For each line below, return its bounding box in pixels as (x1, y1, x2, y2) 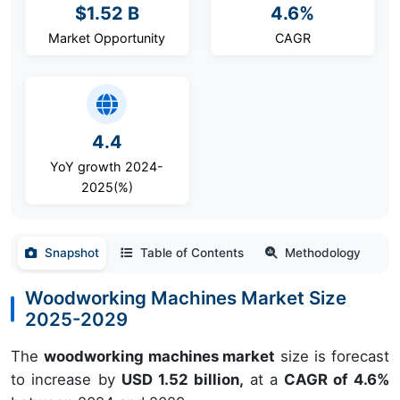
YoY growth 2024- (50, 159, 164, 174)
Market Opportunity (48, 30, 166, 46)
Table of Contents (140, 246, 244, 260)
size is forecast (275, 347, 389, 365)
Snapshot (45, 246, 99, 260)
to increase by (11, 371, 121, 388)
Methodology (285, 246, 361, 260)
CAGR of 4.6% (284, 371, 389, 388)
